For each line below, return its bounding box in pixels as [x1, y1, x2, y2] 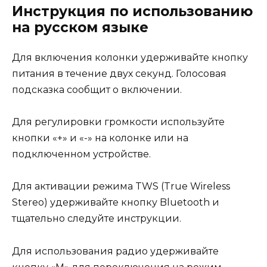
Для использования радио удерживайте [12, 245, 219, 257]
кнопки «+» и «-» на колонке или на [12, 132, 188, 144]
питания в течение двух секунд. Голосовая [12, 67, 226, 79]
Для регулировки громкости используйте [12, 116, 225, 128]
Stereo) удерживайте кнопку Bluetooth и [12, 197, 219, 209]
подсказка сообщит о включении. [12, 83, 182, 95]
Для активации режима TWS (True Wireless [12, 181, 230, 193]
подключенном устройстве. [12, 148, 151, 160]
